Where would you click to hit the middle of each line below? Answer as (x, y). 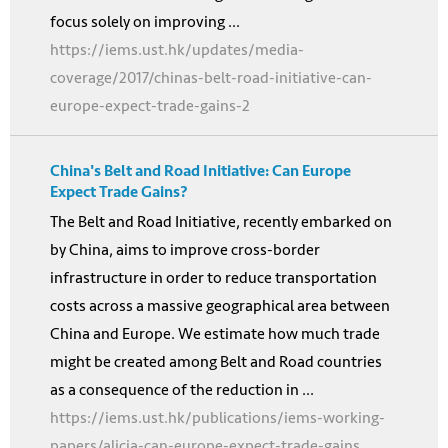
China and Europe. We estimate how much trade (215, 333)
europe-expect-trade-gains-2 (150, 105)
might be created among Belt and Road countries (216, 361)
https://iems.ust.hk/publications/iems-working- (217, 417)
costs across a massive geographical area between (220, 305)
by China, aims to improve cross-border (185, 249)
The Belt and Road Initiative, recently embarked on (221, 221)
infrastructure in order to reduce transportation (213, 277)
